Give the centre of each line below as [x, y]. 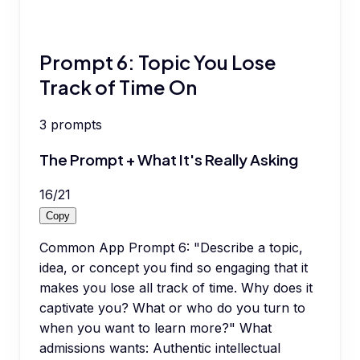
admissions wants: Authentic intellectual [160, 348]
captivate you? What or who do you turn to [172, 307]
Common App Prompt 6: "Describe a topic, [171, 247]
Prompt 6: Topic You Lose [158, 61]
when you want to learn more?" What [155, 327]
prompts [76, 125]
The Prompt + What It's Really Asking [169, 160]
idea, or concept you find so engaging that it [174, 267]
